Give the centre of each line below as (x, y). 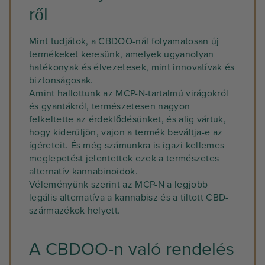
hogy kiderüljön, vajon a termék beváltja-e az (126, 132)
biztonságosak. (61, 80)
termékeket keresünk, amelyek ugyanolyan (122, 54)
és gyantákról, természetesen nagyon (110, 106)
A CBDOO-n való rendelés (132, 249)
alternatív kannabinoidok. (84, 172)
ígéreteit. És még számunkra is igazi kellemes (127, 146)
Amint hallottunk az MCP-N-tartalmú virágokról (129, 93)
